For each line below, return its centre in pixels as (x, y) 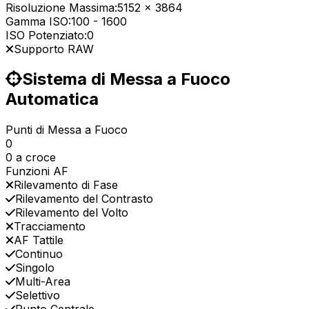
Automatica (52, 99)
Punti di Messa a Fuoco (67, 130)
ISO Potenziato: (46, 35)
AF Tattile (39, 240)
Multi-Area (43, 282)
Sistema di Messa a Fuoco (126, 79)
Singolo (35, 268)
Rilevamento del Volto (72, 213)
